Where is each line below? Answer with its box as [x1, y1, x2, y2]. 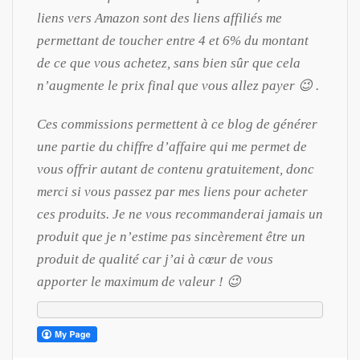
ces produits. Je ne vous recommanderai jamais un [37, 206, 323, 222]
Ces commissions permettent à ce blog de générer [37, 116, 317, 132]
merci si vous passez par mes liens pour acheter [37, 183, 308, 199]
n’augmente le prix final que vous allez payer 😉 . [37, 77, 319, 93]
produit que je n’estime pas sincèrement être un [37, 228, 305, 244]
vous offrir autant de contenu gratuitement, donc [37, 161, 314, 177]
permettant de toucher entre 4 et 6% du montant [37, 32, 309, 48]
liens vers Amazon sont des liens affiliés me [37, 10, 282, 26]
